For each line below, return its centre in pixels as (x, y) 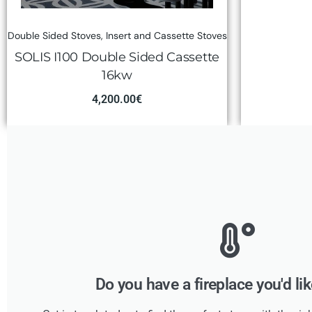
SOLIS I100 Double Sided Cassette (117, 57)
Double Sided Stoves (54, 35)
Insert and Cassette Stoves (166, 35)
